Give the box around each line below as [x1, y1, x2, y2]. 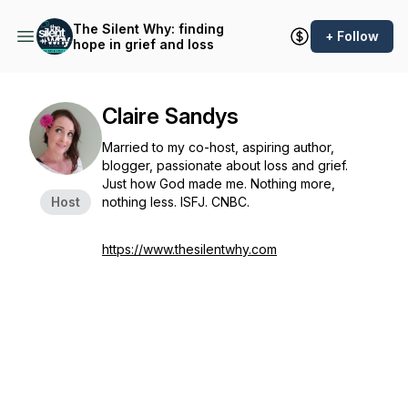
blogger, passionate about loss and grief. [102, 158, 348, 173]
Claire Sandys [102, 103, 239, 129]
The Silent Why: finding [73, 21, 224, 36]
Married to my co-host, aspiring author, [102, 139, 334, 155]
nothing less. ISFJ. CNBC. [102, 194, 250, 209]
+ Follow [325, 28, 379, 44]
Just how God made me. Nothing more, [102, 176, 335, 191]
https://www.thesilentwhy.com [102, 241, 277, 257]
